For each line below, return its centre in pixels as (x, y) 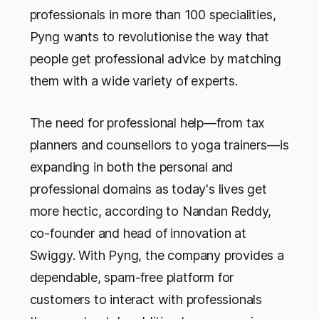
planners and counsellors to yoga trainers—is (159, 145)
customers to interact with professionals (146, 300)
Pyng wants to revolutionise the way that (150, 37)
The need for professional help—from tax (147, 123)
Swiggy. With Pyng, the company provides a (157, 256)
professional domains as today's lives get (148, 189)
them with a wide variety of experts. (134, 81)
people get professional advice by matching (155, 59)
